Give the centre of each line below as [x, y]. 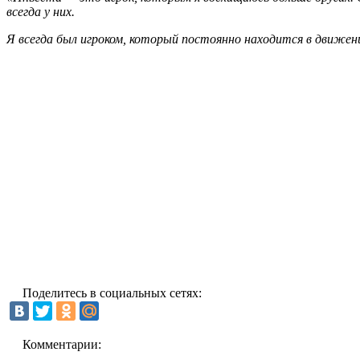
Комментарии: [62, 344]
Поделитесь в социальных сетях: [112, 292]
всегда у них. [41, 11]
